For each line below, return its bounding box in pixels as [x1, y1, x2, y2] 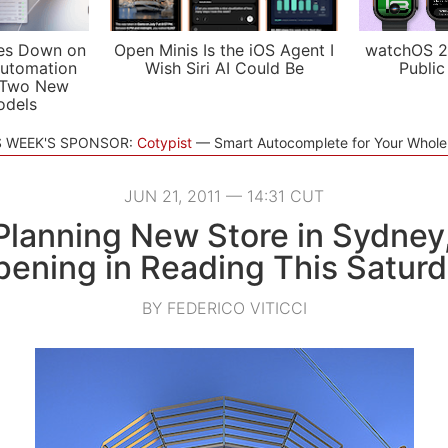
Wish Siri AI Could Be [144, 58, 304, 78]
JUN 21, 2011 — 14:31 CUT [124, 186, 324, 206]
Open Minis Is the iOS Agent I [114, 40, 334, 60]
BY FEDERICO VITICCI [141, 298, 307, 318]
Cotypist [136, 134, 192, 151]
